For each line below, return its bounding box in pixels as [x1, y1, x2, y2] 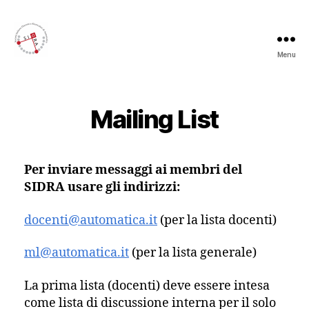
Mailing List [90, 104, 219, 134]
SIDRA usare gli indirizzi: [24, 179, 180, 195]
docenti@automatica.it [24, 212, 157, 228]
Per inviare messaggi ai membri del [24, 162, 242, 178]
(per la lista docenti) [157, 212, 277, 228]
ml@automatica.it [24, 245, 129, 261]
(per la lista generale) [129, 245, 257, 261]
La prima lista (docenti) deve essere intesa [24, 277, 270, 294]
